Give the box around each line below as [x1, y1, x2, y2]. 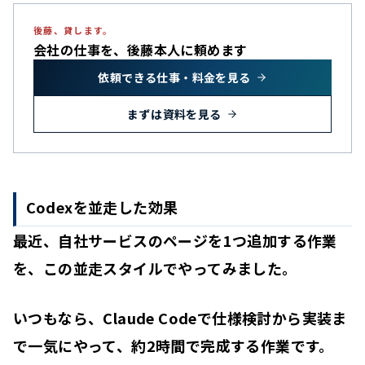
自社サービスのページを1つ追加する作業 [58, 229, 337, 251]
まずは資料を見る [127, 105, 222, 122]
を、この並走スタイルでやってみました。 [13, 257, 297, 279]
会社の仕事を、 [33, 39, 127, 59]
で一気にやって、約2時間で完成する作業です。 [13, 334, 334, 356]
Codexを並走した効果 [25, 196, 178, 218]
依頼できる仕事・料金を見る [98, 68, 251, 86]
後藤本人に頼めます [126, 39, 248, 59]
